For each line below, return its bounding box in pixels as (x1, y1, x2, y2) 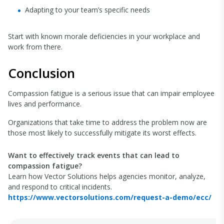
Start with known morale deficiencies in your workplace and (8, 31, 200, 41)
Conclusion (8, 64, 75, 82)
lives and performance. (8, 99, 81, 108)
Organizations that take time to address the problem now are (8, 117, 207, 127)
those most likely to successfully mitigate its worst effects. (8, 128, 196, 137)
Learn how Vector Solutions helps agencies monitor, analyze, (8, 171, 205, 181)
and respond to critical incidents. (8, 182, 112, 191)
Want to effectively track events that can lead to (8, 150, 179, 160)
